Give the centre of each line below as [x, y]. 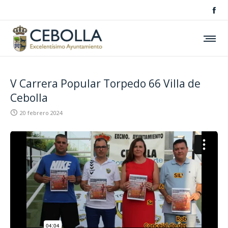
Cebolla [29, 98]
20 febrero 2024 [41, 113]
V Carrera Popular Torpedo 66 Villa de [105, 83]
